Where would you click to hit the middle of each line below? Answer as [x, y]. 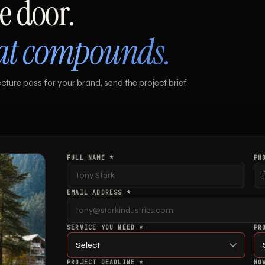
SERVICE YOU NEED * [105, 228]
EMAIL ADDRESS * [99, 193]
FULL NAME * [91, 158]
